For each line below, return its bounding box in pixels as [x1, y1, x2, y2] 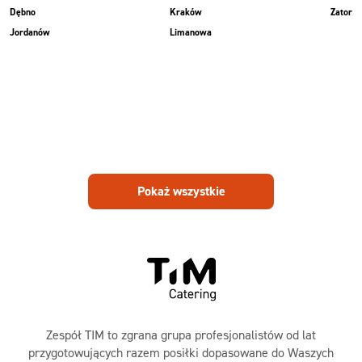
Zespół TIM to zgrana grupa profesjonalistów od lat [46, 326, 316, 343]
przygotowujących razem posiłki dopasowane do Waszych [28, 343, 334, 360]
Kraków [169, 6, 202, 19]
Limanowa [169, 26, 212, 40]
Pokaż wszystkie [137, 183, 225, 200]
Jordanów [10, 26, 50, 40]
